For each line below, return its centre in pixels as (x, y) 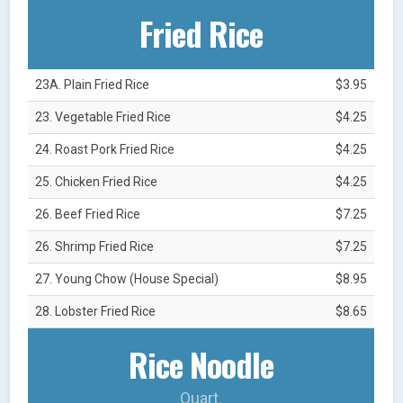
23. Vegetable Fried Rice (103, 116)
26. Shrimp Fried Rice (95, 246)
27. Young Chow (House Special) (127, 278)
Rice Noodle (201, 363)
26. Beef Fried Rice (88, 214)
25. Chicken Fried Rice (97, 181)
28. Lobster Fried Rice (96, 311)
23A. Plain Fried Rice (93, 84)
